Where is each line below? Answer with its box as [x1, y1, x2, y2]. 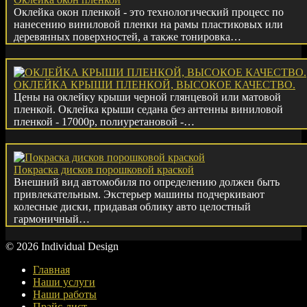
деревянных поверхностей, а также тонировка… [14, 31, 241, 43]
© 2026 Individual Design [5, 241, 119, 253]
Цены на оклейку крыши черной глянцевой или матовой [14, 91, 281, 103]
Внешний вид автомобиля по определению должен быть [14, 176, 280, 188]
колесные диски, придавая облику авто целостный [14, 201, 251, 213]
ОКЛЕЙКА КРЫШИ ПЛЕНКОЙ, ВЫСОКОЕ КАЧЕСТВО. [14, 79, 295, 91]
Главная [33, 264, 70, 276]
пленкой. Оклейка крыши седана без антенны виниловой [14, 103, 283, 116]
